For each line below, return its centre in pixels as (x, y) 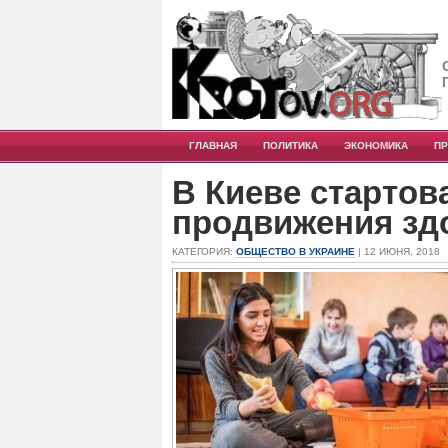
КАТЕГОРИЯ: (204, 251)
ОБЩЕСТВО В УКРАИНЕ (295, 251)
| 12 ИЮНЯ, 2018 (397, 251)
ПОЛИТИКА (290, 145)
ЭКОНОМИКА (376, 145)
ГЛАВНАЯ (213, 145)
